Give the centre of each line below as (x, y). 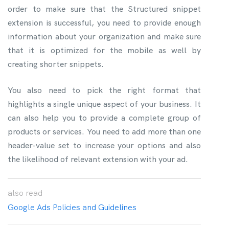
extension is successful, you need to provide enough (104, 22)
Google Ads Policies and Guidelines (72, 207)
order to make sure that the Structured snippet (104, 9)
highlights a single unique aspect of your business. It (104, 104)
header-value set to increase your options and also (104, 145)
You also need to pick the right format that (104, 90)
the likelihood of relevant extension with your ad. (98, 159)
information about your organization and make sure (104, 36)
